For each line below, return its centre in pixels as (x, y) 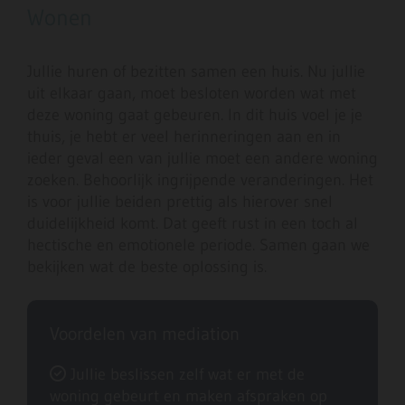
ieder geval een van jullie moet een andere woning (202, 159)
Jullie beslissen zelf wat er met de (185, 375)
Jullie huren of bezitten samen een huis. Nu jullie (196, 72)
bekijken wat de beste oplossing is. (147, 267)
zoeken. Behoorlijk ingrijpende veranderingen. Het (200, 180)
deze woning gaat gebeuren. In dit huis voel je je (195, 115)
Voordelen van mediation (145, 334)
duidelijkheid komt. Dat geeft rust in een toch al (193, 224)
